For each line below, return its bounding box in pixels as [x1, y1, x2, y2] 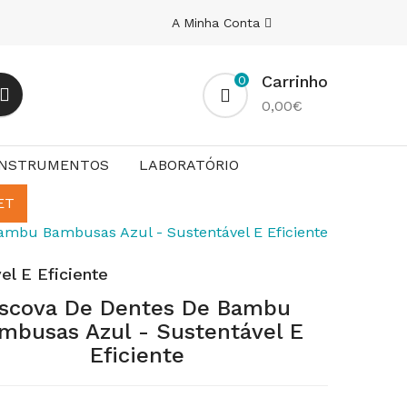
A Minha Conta [172, 15, 264, 30]
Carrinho [262, 72, 328, 91]
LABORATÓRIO [138, 156, 239, 174]
